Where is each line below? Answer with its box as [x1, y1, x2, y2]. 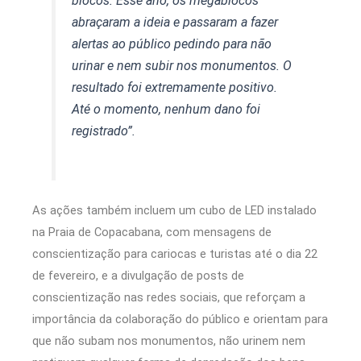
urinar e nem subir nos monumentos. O [72, 57, 293, 73]
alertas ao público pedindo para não [72, 35, 272, 52]
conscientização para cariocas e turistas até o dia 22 [32, 246, 317, 261]
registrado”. [72, 122, 136, 139]
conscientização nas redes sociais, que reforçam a [32, 289, 305, 305]
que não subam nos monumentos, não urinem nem [32, 333, 305, 348]
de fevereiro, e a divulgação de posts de [32, 268, 244, 283]
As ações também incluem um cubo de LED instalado [32, 202, 317, 218]
